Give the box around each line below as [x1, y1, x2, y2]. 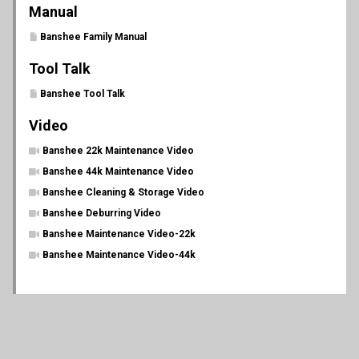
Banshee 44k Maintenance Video [42, 166, 194, 177]
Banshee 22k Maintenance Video [42, 145, 194, 156]
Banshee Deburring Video [42, 208, 161, 219]
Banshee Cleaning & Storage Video [42, 187, 204, 198]
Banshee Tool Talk [40, 88, 125, 99]
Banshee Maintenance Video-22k [42, 228, 196, 240]
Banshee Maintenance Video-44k [42, 249, 196, 260]
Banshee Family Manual [40, 31, 147, 42]
